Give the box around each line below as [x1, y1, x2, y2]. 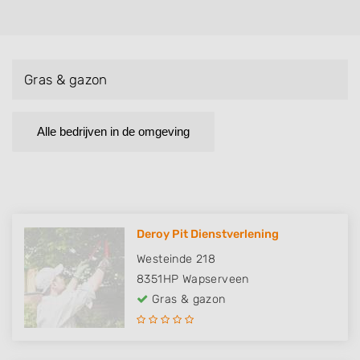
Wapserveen [182, 272, 249, 287]
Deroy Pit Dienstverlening [137, 227, 279, 242]
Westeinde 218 [137, 252, 216, 267]
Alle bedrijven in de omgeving [37, 125, 190, 139]
